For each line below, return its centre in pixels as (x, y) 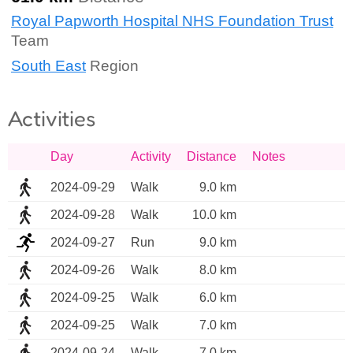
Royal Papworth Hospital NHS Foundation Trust (172, 21)
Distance (212, 157)
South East (48, 65)
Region (112, 65)
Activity (151, 157)
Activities (52, 119)
